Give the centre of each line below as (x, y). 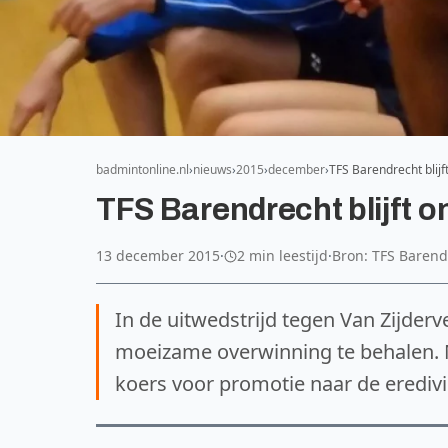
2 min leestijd (282, 255)
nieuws (212, 169)
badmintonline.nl (142, 169)
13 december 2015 (158, 255)
